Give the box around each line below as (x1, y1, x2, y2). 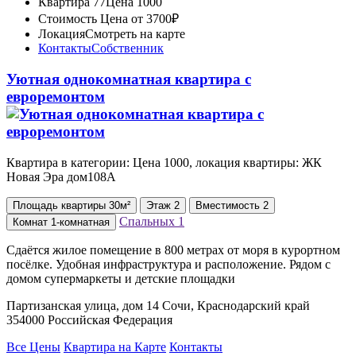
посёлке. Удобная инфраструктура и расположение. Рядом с (6, 257, 331, 271)
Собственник (91, 41, 164, 56)
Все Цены (6, 339, 60, 354)
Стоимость (38, 12, 97, 26)
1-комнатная (51, 215, 110, 228)
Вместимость (195, 199, 263, 211)
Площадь (13, 199, 58, 211)
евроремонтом (6, 87, 105, 105)
